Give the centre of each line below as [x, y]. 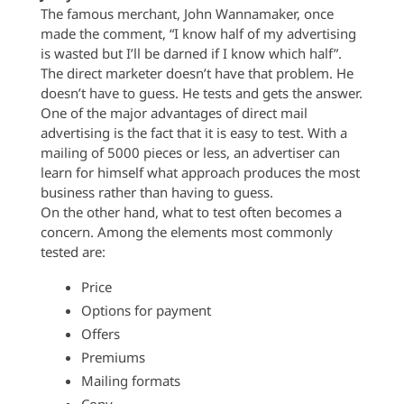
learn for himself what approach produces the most [200, 172]
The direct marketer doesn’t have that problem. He [197, 73]
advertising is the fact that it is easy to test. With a [193, 133]
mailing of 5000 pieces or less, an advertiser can [190, 152]
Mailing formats [130, 381]
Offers [100, 334]
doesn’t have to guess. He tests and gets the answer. [201, 93]
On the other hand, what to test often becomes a [191, 212]
